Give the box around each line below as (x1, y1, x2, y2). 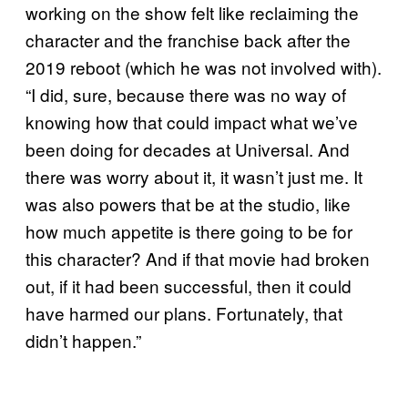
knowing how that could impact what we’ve (25, 108, 358, 134)
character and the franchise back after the (25, 26, 351, 52)
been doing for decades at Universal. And (25, 136, 350, 161)
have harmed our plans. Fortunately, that (25, 300, 342, 325)
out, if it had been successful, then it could (25, 272, 352, 298)
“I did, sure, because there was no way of (25, 81, 346, 107)
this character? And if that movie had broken (25, 245, 370, 270)
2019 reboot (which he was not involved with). (25, 54, 382, 79)
